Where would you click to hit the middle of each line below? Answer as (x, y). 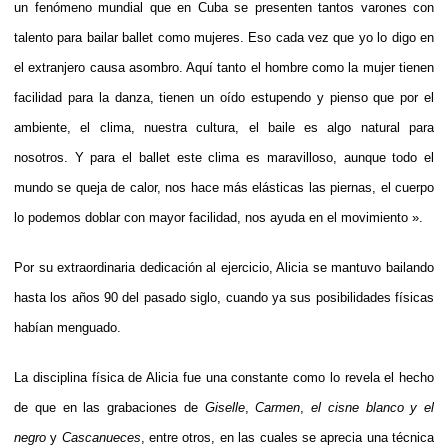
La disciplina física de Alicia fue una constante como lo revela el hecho (224, 377)
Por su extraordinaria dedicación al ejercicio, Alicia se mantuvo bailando (224, 267)
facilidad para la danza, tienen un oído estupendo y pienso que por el (224, 97)
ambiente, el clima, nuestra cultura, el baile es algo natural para (224, 127)
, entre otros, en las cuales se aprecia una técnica (287, 437)
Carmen (278, 407)
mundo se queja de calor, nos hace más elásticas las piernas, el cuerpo (224, 187)
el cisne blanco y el (372, 407)
